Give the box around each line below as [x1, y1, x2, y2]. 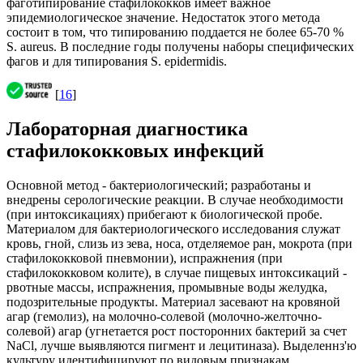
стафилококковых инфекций [6, 140, 264, 162]
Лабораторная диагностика [6, 118, 248, 140]
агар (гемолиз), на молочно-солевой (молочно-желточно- [6, 310, 322, 324]
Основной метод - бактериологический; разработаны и [6, 178, 311, 193]
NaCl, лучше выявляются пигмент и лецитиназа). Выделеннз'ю [6, 339, 357, 353]
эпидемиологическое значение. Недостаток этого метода [6, 11, 320, 25]
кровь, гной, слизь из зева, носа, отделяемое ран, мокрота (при [6, 237, 352, 251]
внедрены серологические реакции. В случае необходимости [6, 193, 344, 207]
